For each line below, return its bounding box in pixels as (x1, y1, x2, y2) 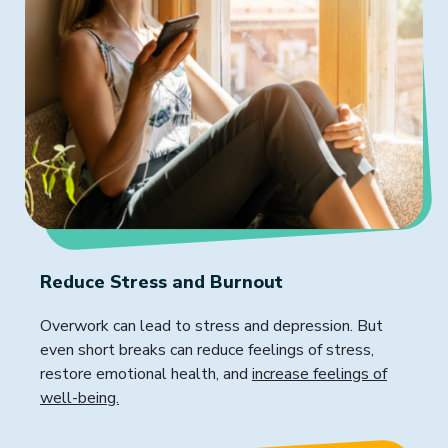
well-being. (40, 386, 119, 409)
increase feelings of (252, 362, 387, 385)
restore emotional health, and (40, 362, 252, 385)
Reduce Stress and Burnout (40, 269, 283, 294)
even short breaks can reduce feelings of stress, (40, 338, 374, 361)
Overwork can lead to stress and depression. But (40, 314, 383, 337)
